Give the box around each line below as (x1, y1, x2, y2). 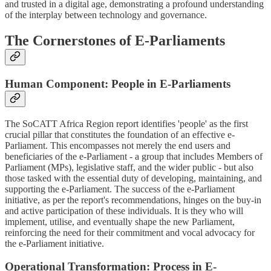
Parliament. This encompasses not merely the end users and (5, 140, 230, 151)
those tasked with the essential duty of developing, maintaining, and (5, 172, 262, 183)
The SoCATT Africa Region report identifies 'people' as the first (5, 118, 248, 129)
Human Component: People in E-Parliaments (5, 77, 230, 90)
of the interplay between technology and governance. (5, 10, 207, 21)
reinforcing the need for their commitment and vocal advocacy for (5, 227, 255, 238)
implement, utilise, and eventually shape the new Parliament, (5, 216, 235, 227)
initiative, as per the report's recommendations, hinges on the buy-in (5, 194, 261, 205)
